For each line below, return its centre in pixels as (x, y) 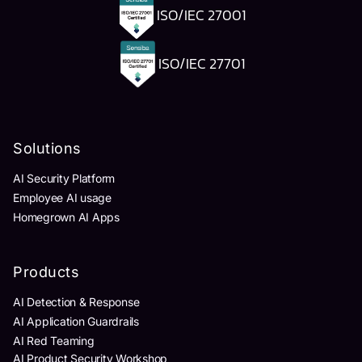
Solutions (47, 148)
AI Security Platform (64, 178)
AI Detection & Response (76, 301)
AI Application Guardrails (76, 321)
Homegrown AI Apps (66, 217)
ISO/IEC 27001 (202, 15)
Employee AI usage (62, 197)
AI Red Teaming (54, 340)
